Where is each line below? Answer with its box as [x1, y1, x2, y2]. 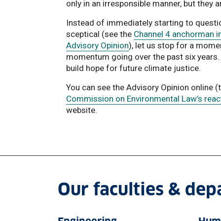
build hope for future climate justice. [66, 63, 201, 73]
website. [66, 105, 97, 115]
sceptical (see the [66, 29, 134, 39]
